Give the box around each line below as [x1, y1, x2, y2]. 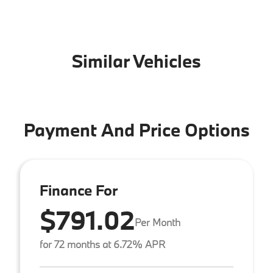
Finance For [40, 180, 118, 199]
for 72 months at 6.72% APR [40, 237, 165, 250]
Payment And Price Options [23, 118, 250, 141]
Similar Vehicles [72, 49, 201, 73]
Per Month [135, 216, 180, 229]
